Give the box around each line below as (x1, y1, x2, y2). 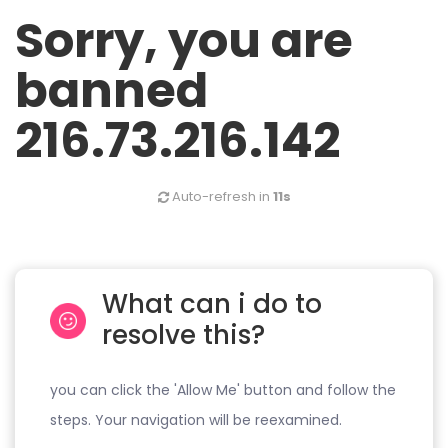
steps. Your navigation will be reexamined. (50, 410, 342, 431)
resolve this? (102, 317, 266, 354)
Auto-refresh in (168, 187, 273, 206)
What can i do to (102, 286, 323, 323)
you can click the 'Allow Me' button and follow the (50, 380, 396, 401)
